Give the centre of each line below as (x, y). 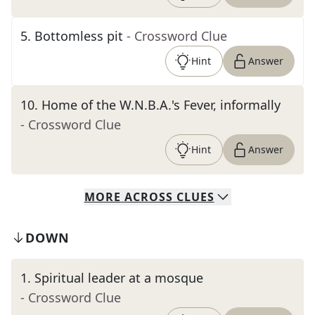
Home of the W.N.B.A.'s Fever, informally (161, 105)
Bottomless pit (79, 36)
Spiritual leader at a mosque (119, 278)
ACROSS (148, 197)
